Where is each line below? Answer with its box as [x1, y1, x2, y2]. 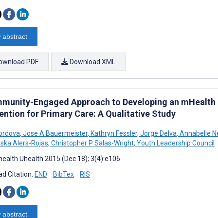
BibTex [53, 170, 74, 178]
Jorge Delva [139, 129, 177, 137]
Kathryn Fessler [89, 129, 137, 137]
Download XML [68, 57, 115, 66]
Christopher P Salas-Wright [50, 139, 134, 147]
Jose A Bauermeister [21, 129, 88, 137]
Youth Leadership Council [135, 139, 215, 147]
